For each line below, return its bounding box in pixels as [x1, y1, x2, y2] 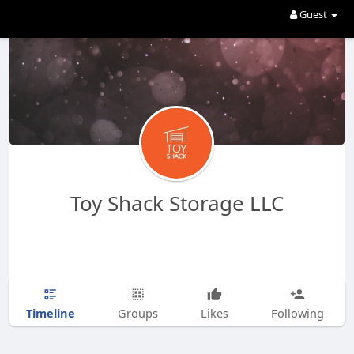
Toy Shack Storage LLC [70, 189, 284, 217]
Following [270, 305, 324, 321]
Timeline [25, 304, 75, 321]
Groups [117, 305, 158, 321]
